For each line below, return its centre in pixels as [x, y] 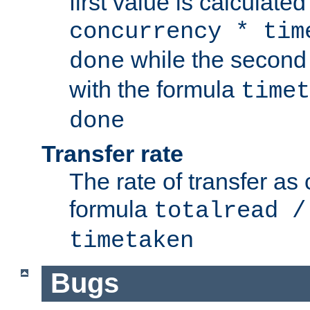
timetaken [131, 241]
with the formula [155, 90]
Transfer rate [112, 154]
